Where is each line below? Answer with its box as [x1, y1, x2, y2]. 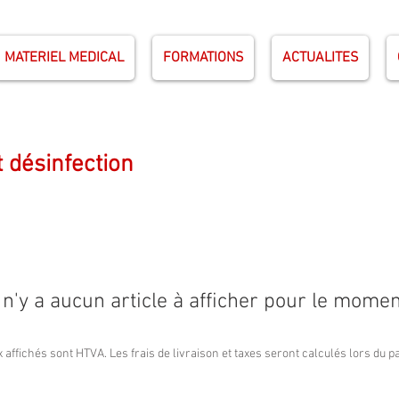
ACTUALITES [281, 49, 359, 67]
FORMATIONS [162, 49, 244, 67]
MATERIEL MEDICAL [4, 49, 124, 67]
